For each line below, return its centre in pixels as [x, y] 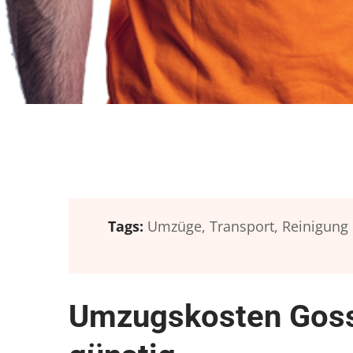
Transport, [244, 226]
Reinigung [315, 226]
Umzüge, [176, 226]
